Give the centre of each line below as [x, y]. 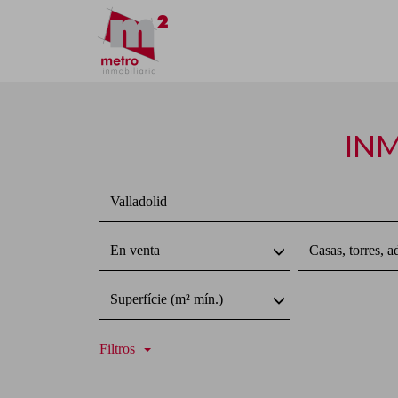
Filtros [117, 349]
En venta [135, 250]
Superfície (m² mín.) [167, 299]
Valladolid [139, 201]
